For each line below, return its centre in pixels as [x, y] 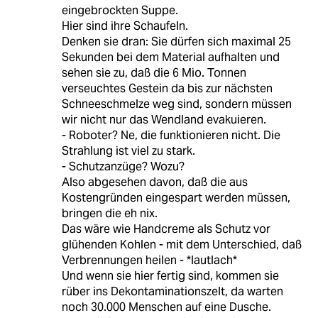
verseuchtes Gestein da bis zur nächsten [167, 89]
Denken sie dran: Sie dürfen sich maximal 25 [176, 42]
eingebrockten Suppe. [120, 11]
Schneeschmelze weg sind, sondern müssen [176, 104]
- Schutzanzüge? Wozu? [123, 167]
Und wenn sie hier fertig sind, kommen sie [170, 276]
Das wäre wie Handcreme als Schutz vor [166, 229]
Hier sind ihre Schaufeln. [125, 26]
